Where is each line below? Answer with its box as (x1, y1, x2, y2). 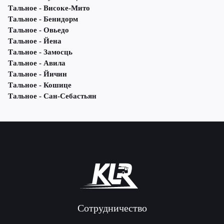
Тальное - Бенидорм (8, 15, 78, 23)
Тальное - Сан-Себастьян (8, 92, 96, 100)
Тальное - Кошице (8, 81, 71, 89)
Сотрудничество (77, 202, 147, 214)
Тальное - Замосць (8, 48, 72, 56)
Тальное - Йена (8, 37, 61, 45)
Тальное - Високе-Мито (8, 4, 90, 12)
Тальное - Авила (8, 59, 65, 67)
